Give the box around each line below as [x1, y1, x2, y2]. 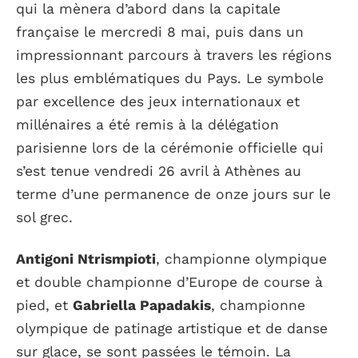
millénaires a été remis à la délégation [16, 116, 279, 133]
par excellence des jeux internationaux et [16, 93, 300, 109]
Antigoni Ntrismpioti [16, 250, 156, 267]
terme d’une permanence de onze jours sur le [16, 185, 331, 202]
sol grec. [16, 209, 73, 225]
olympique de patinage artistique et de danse [16, 320, 328, 336]
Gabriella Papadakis [73, 296, 211, 313]
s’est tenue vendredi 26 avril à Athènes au [16, 162, 301, 179]
